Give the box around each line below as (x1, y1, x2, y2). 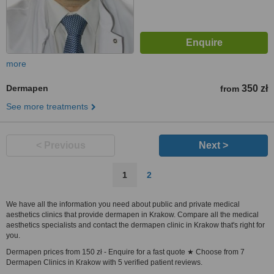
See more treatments (6, 102, 88, 111)
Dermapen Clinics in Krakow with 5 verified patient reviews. (6, 258, 202, 267)
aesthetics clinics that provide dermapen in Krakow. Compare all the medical (6, 210, 259, 219)
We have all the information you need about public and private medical (6, 200, 240, 209)
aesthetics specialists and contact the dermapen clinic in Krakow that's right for (6, 221, 265, 229)
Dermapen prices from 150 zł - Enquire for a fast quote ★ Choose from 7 (6, 248, 245, 256)
